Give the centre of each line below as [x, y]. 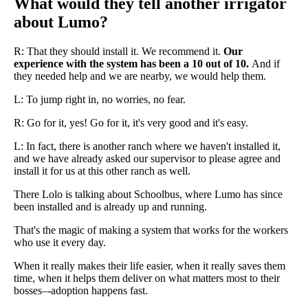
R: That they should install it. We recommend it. [119, 52]
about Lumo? [61, 22]
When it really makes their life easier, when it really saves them [150, 266]
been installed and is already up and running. [110, 207]
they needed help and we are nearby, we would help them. [140, 76]
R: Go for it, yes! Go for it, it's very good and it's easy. [131, 123]
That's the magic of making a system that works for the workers [151, 230]
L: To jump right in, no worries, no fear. [100, 100]
